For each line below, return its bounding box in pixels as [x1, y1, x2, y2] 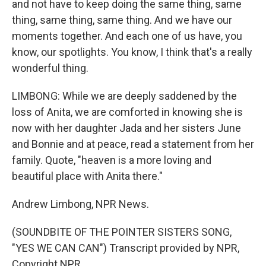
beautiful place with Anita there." [12, 170, 163, 182]
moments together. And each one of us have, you [12, 30, 242, 42]
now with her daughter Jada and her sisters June [12, 122, 241, 134]
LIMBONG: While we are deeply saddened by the [12, 90, 237, 102]
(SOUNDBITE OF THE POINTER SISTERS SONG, [12, 226, 232, 238]
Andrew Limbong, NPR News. [12, 198, 149, 210]
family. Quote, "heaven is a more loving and [12, 154, 211, 166]
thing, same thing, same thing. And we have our [12, 14, 232, 26]
